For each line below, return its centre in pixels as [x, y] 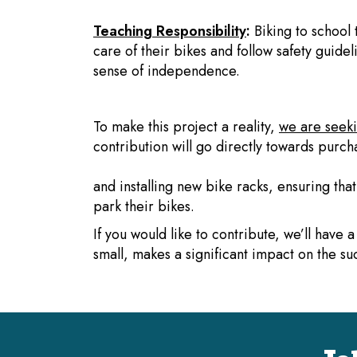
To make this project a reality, [186, 127]
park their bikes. [144, 206]
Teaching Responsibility [170, 31]
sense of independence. [167, 71]
